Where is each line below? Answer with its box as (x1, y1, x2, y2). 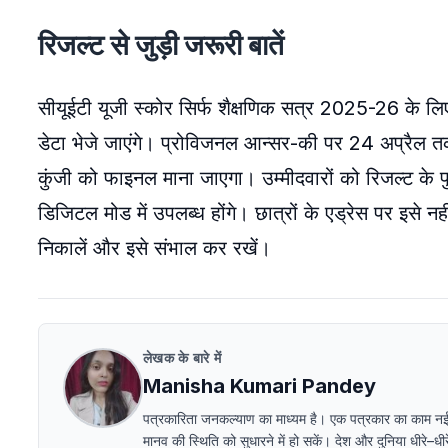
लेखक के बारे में (143, 349, 222, 366)
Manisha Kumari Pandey (143, 374, 376, 398)
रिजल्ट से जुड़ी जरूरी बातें (38, 28, 290, 62)
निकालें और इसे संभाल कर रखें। (38, 236, 271, 260)
